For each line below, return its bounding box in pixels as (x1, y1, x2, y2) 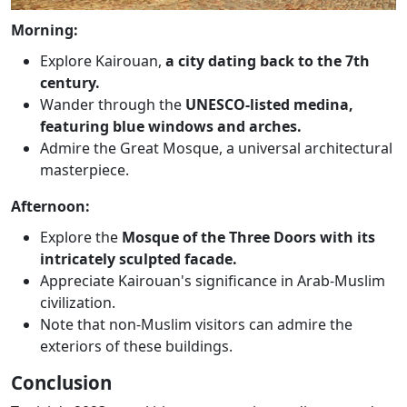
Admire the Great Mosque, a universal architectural (40, 138, 392, 159)
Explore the (40, 227, 122, 248)
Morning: (11, 20, 78, 41)
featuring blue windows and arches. (40, 116, 302, 137)
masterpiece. (40, 160, 129, 181)
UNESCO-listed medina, (185, 94, 353, 115)
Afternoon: (11, 196, 90, 217)
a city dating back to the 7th (165, 51, 370, 72)
